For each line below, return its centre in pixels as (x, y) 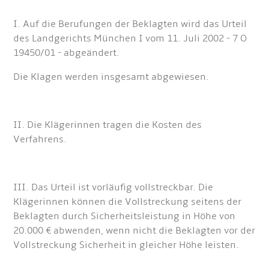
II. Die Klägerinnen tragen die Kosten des (108, 125)
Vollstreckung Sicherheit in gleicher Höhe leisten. (126, 245)
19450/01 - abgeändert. (67, 53)
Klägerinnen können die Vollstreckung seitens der (128, 202)
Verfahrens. (40, 140)
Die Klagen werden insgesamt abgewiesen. (111, 77)
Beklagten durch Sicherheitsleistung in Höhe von (125, 216)
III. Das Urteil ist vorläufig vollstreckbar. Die (113, 188)
